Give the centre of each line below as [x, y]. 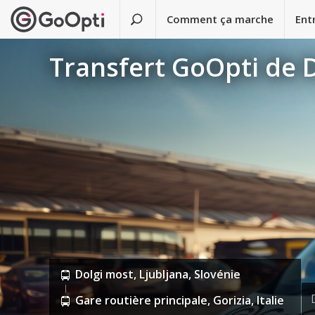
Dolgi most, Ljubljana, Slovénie [158, 275]
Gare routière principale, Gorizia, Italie [180, 301]
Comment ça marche [220, 19]
